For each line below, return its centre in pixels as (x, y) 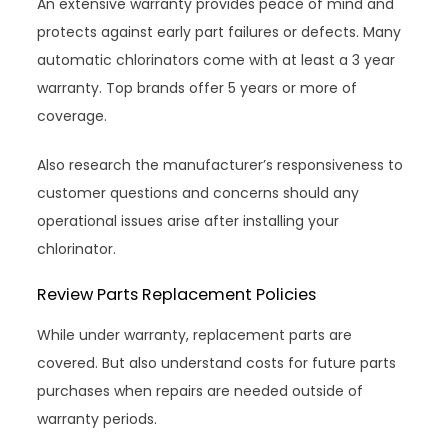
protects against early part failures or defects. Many (219, 32)
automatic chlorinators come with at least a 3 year (216, 60)
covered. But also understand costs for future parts (217, 363)
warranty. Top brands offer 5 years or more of (197, 88)
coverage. (72, 116)
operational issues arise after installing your (188, 221)
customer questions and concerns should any (198, 193)
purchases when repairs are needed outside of (200, 391)
